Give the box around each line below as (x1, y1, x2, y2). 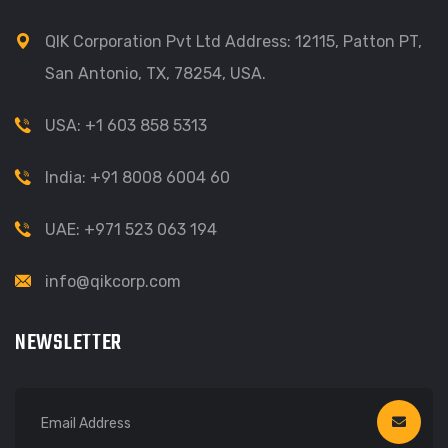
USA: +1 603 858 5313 (45, 116, 207, 135)
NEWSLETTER (15, 326, 123, 360)
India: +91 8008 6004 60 (45, 168, 230, 187)
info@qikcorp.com (45, 272, 181, 291)
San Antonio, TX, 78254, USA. (45, 64, 266, 83)
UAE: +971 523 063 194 (45, 220, 217, 239)
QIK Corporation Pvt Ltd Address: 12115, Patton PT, (45, 32, 422, 51)
